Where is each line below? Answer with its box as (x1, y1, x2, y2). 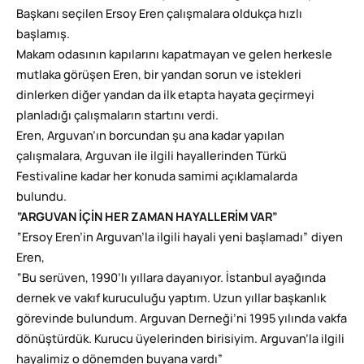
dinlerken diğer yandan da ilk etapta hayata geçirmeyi (16, 90, 314, 102)
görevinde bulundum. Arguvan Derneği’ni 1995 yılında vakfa (16, 314, 347, 325)
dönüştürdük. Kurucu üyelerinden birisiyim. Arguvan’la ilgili (16, 334, 344, 345)
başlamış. (16, 29, 70, 41)
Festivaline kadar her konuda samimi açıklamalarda (16, 171, 297, 183)
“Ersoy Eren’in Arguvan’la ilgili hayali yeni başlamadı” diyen (16, 232, 343, 244)
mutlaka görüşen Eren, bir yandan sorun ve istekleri (16, 70, 301, 81)
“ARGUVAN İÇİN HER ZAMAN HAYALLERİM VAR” (16, 212, 278, 223)
